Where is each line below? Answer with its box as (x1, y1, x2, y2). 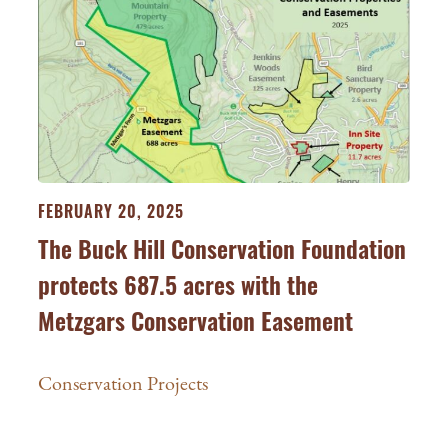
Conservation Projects (38, 370, 208, 397)
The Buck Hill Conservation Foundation (38, 230, 406, 267)
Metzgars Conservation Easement (38, 302, 353, 339)
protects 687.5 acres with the (38, 266, 318, 303)
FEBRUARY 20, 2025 (38, 199, 184, 224)
